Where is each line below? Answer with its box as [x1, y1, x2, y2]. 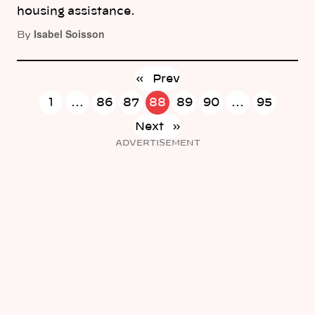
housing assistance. [17, 6, 135, 17]
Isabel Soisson [34, 27, 105, 41]
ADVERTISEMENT [115, 139, 200, 148]
